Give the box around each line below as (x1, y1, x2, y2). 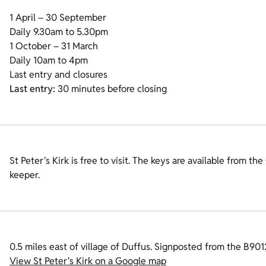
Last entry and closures (9, 68, 107, 81)
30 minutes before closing (55, 83, 167, 95)
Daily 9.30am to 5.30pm (9, 26, 108, 38)
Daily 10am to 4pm (9, 54, 88, 66)
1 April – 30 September (9, 11, 106, 24)
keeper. (9, 169, 40, 181)
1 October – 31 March (9, 40, 98, 52)
